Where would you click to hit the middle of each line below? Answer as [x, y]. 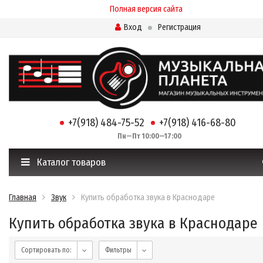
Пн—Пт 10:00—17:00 [146, 136]
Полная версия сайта [146, 9]
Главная [23, 198]
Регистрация [179, 27]
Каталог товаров [70, 163]
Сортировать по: [46, 250]
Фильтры [118, 250]
